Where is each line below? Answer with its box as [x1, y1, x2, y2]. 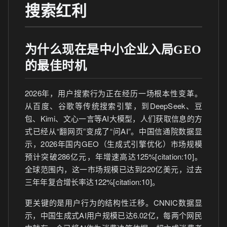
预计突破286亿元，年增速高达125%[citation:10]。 [25, 151, 202, 162]
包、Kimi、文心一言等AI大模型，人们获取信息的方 [25, 113, 202, 124]
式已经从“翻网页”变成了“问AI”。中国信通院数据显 [25, 126, 202, 136]
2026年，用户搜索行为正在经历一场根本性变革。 [25, 88, 202, 98]
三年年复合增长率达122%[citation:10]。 [25, 176, 160, 187]
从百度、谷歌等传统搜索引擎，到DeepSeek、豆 [25, 100, 202, 111]
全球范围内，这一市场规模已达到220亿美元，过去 [25, 164, 202, 174]
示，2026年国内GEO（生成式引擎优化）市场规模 [25, 138, 202, 149]
